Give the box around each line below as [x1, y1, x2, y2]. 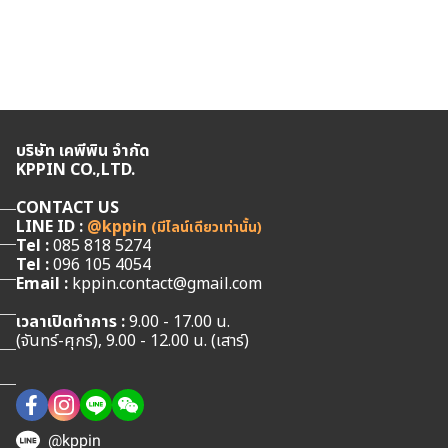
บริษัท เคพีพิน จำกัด [16, 139, 151, 163]
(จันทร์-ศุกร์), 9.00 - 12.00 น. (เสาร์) [16, 329, 250, 353]
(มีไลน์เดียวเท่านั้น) [151, 217, 263, 238]
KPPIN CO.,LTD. [16, 158, 136, 182]
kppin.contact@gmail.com [68, 272, 263, 296]
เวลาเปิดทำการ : [16, 310, 126, 334]
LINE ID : [16, 215, 88, 239]
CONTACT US [16, 196, 120, 220]
